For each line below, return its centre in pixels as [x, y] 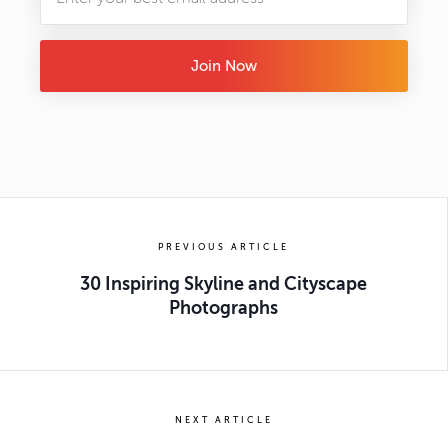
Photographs [223, 308]
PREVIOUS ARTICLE [223, 247]
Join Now [224, 66]
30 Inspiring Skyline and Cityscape [223, 284]
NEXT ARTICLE [224, 420]
